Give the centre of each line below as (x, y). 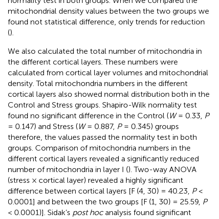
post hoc (88, 212)
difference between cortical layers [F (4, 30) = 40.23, (100, 191)
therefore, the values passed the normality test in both (102, 137)
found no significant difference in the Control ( (88, 115)
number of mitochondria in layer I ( (68, 169)
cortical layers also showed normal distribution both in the (109, 94)
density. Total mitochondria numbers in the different (98, 83)
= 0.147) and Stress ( (43, 126)
